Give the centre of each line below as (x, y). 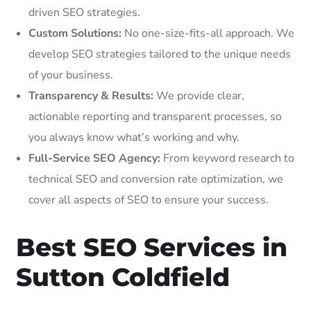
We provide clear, (199, 95)
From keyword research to (227, 158)
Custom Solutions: (75, 33)
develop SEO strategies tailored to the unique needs (160, 54)
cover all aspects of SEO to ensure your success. (149, 200)
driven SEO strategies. (84, 12)
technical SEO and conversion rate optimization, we (156, 179)
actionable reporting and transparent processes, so (155, 116)
